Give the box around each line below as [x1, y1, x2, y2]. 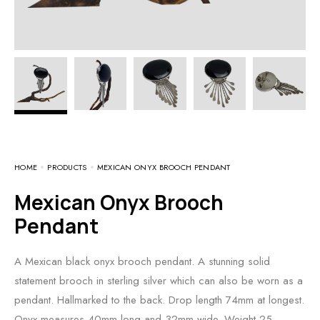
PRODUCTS [47, 161, 87, 173]
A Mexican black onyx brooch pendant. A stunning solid [14, 253, 270, 269]
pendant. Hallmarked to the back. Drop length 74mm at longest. [14, 291, 304, 308]
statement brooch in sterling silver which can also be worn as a [14, 272, 303, 289]
